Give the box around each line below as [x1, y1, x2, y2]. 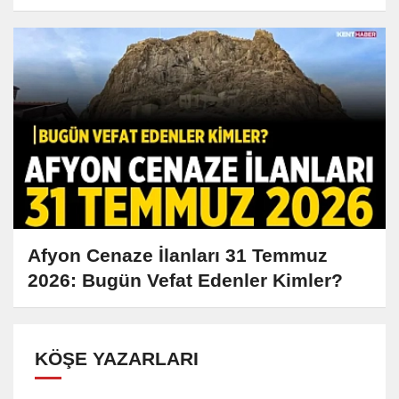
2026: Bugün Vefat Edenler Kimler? [28, 270, 343, 291]
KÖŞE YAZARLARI [35, 347, 199, 369]
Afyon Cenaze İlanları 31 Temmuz [28, 245, 328, 266]
